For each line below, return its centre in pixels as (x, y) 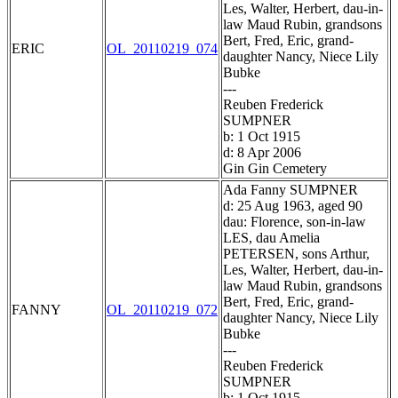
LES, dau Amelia (271, 238)
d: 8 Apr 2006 (262, 153)
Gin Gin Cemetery (275, 169)
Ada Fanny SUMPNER (291, 190)
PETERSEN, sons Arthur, (296, 254)
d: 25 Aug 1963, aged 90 (293, 206)
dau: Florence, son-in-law (295, 222)
